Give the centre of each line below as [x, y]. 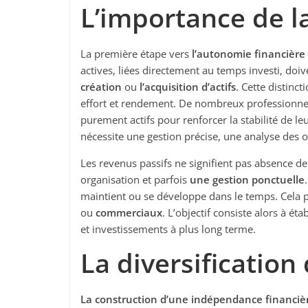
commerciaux [129, 212]
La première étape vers [136, 54]
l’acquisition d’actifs [188, 87]
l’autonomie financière [249, 54]
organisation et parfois [135, 179]
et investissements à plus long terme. [168, 229]
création [101, 87]
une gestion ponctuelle [247, 179]
